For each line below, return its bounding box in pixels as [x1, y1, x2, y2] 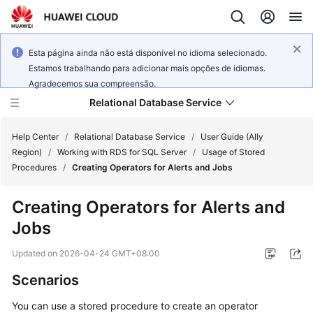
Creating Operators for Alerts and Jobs [72, 162, 233, 173]
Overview [25, 226, 68, 238]
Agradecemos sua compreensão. [29, 78, 156, 89]
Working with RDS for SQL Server [57, 147, 187, 157]
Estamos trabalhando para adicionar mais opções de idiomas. [29, 63, 265, 73]
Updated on [12, 248, 59, 259]
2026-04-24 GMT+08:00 [59, 248, 160, 259]
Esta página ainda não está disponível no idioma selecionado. [29, 48, 267, 58]
